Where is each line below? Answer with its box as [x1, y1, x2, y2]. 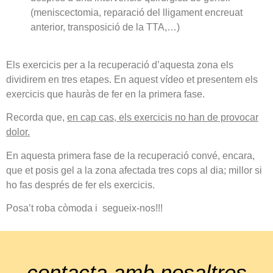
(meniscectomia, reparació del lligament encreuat [30, 7, 243, 18]
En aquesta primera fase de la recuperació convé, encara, [6, 150, 255, 161]
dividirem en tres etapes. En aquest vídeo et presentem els [6, 74, 258, 85]
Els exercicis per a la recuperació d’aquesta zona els [6, 59, 233, 70]
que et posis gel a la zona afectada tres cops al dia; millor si [6, 165, 262, 175]
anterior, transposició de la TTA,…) [30, 21, 180, 32]
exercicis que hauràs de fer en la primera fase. [6, 88, 205, 99]
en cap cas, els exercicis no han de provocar [67, 112, 258, 123]
